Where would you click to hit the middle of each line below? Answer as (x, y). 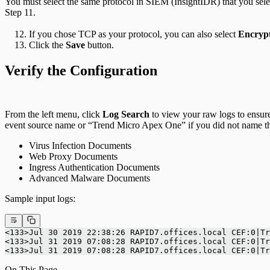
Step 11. (20, 13)
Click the (47, 45)
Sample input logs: (40, 199)
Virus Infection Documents (80, 146)
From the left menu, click (54, 115)
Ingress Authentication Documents (94, 168)
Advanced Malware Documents (89, 178)
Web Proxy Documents (73, 157)
